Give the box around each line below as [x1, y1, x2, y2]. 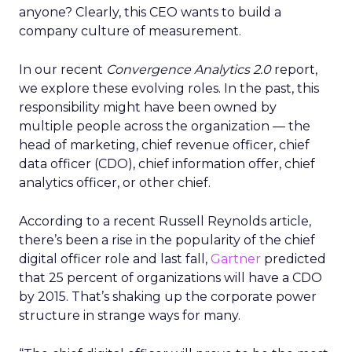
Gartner [211, 251, 261, 266]
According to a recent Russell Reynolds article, [19, 214, 311, 229]
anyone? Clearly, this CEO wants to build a [19, 5, 281, 20]
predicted [261, 251, 326, 266]
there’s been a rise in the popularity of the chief [19, 233, 315, 247]
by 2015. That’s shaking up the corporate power [19, 289, 317, 304]
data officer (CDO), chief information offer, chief [19, 156, 315, 171]
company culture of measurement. [19, 24, 241, 38]
